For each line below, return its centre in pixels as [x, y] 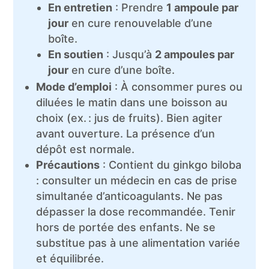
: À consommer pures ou [177, 87]
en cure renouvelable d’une [141, 23]
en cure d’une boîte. [122, 70]
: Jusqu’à [129, 54]
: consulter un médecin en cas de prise [137, 180]
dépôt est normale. [86, 149]
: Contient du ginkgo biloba [171, 165]
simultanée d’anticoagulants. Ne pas [130, 196]
